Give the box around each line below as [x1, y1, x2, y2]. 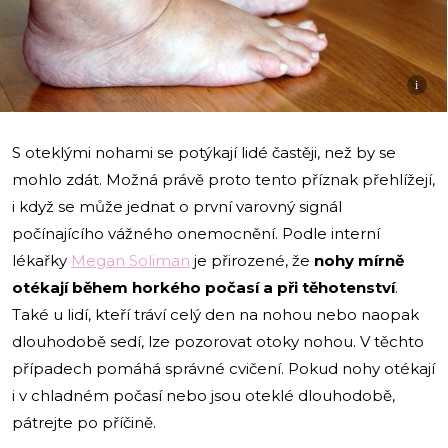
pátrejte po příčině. [12, 412, 156, 432]
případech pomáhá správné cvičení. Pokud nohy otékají [12, 358, 435, 378]
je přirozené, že [190, 250, 314, 270]
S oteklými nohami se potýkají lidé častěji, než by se [12, 142, 396, 162]
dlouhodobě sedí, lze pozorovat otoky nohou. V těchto [12, 331, 424, 351]
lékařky [12, 250, 71, 270]
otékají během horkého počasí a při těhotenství [12, 277, 395, 297]
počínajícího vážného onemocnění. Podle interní [12, 223, 380, 243]
